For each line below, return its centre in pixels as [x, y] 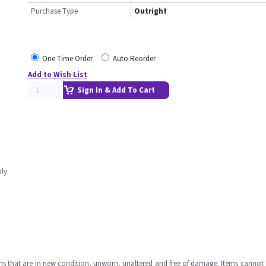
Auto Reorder [134, 58]
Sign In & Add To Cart [116, 90]
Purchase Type [54, 11]
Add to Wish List [58, 75]
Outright [151, 11]
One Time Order [67, 58]
